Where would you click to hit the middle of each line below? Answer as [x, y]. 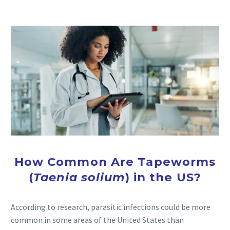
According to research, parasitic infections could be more [111, 207]
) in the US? [163, 177]
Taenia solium [79, 177]
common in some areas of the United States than [97, 220]
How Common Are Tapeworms [115, 161]
